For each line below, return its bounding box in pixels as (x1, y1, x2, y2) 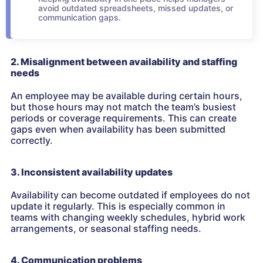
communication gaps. (38, 12, 121, 23)
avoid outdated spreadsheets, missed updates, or (38, 3, 233, 14)
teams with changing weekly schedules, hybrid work (11, 211, 245, 224)
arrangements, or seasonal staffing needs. (11, 222, 201, 235)
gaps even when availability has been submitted (11, 123, 225, 136)
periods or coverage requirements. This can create (11, 112, 237, 124)
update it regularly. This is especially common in (11, 200, 225, 213)
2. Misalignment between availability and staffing (11, 56, 237, 68)
